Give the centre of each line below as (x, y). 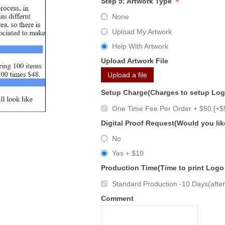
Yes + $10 (128, 153)
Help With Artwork (140, 46)
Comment (117, 198)
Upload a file (127, 75)
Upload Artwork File (134, 61)
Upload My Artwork (142, 31)
